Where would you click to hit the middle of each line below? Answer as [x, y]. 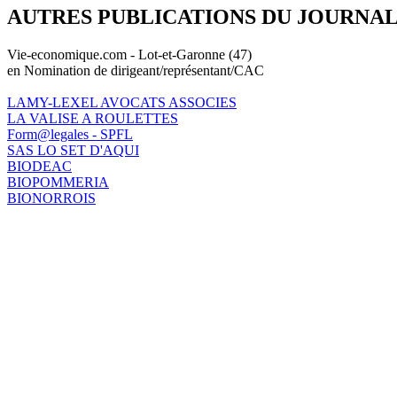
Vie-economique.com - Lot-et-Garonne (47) [129, 54]
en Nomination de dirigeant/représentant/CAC [136, 70]
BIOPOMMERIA [58, 182]
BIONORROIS [51, 198]
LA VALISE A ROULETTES [93, 118]
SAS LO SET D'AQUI [73, 150]
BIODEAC [39, 166]
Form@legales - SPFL [70, 134]
